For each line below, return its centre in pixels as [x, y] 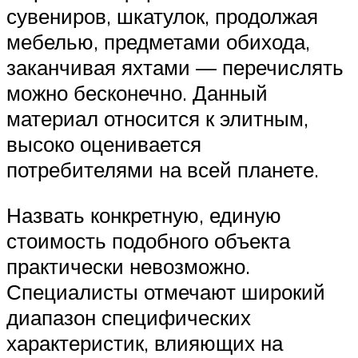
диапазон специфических [129, 318]
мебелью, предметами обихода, [158, 41]
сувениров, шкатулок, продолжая [162, 16]
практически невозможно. [128, 267]
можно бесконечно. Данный [137, 92]
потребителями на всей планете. [163, 169]
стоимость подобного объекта [148, 241]
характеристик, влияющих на [145, 343]
